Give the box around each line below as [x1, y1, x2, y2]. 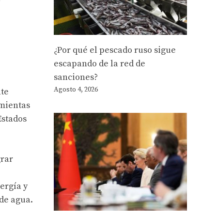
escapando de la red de [54, 58, 145, 70]
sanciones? [54, 72, 98, 83]
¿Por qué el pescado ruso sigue [54, 45, 176, 56]
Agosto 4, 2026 [54, 85, 98, 94]
